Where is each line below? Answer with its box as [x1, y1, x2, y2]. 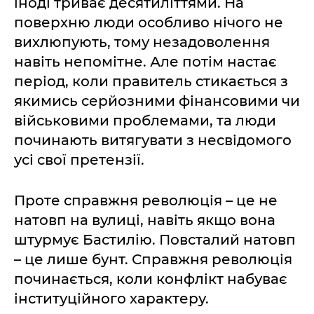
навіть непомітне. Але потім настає [14, 53, 277, 70]
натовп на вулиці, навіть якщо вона [14, 211, 275, 228]
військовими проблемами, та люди [14, 111, 276, 129]
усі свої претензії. [14, 151, 144, 168]
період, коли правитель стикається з [14, 72, 288, 90]
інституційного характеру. [14, 289, 209, 307]
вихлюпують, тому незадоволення [14, 33, 270, 50]
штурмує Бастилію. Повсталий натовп [14, 231, 296, 248]
